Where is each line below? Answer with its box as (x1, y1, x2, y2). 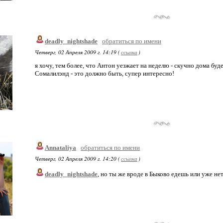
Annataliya (45, 144, 76, 151)
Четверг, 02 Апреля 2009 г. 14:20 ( (35, 155, 120, 162)
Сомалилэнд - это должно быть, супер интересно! (35, 70, 174, 77)
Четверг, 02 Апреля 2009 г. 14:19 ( (35, 48, 120, 56)
